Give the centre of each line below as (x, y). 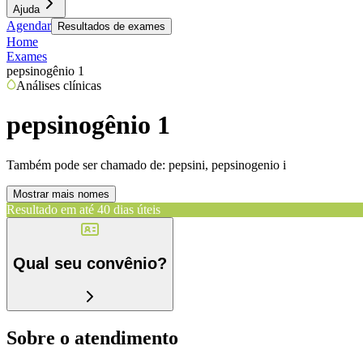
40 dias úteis (129, 209)
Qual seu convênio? (90, 264)
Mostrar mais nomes (61, 194)
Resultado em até (50, 209)
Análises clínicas (59, 85)
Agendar (29, 26)
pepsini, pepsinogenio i (227, 164)
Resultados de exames (111, 26)
